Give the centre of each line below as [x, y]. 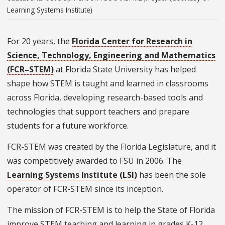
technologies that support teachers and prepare [98, 112]
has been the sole [172, 175]
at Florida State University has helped [125, 70]
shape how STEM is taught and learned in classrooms [108, 84]
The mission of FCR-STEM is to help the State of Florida [111, 210]
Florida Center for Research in [132, 41]
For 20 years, [31, 41]
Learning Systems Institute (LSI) [72, 175]
